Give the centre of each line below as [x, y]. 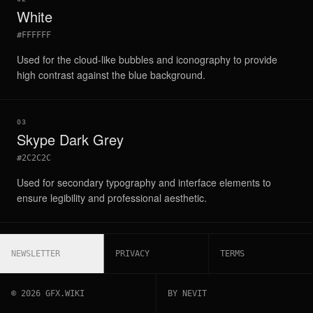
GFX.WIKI [63, 293]
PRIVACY [133, 254]
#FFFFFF [34, 35]
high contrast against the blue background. [111, 75]
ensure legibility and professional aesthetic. [112, 198]
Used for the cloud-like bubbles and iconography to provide [147, 59]
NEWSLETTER [36, 254]
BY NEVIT [187, 293]
